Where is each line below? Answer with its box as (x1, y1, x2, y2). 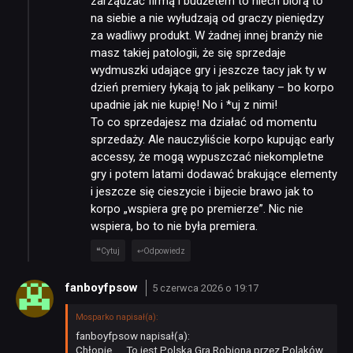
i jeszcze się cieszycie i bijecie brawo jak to (91, 184, 314, 199)
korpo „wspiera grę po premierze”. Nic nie (91, 201, 303, 216)
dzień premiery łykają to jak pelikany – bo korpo (91, 80, 334, 95)
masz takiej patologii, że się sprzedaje (91, 45, 286, 60)
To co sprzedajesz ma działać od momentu (91, 114, 317, 129)
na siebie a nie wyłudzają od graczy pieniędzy (91, 10, 324, 25)
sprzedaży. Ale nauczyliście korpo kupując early (91, 132, 334, 147)
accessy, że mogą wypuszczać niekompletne (91, 149, 324, 164)
